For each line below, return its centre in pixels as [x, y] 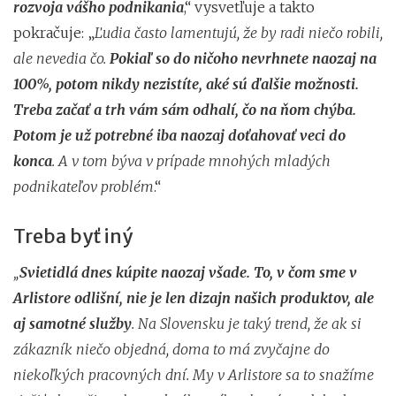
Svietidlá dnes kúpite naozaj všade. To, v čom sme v [188, 272]
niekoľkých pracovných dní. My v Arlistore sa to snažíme [194, 374]
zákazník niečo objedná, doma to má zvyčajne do [171, 349]
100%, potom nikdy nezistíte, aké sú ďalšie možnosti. [186, 84]
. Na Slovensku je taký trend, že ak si [247, 323]
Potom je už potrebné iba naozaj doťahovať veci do [179, 135]
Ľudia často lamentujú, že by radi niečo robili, [239, 32]
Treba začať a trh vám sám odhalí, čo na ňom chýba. [185, 109]
